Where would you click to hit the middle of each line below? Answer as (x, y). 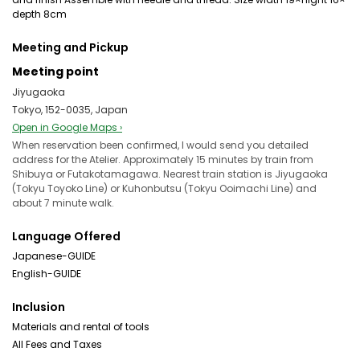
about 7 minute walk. (63, 203)
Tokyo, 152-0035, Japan (70, 110)
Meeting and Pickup (70, 47)
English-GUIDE (47, 274)
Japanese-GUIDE (54, 256)
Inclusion (39, 307)
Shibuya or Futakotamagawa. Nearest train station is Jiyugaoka (170, 174)
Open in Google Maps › (67, 127)
